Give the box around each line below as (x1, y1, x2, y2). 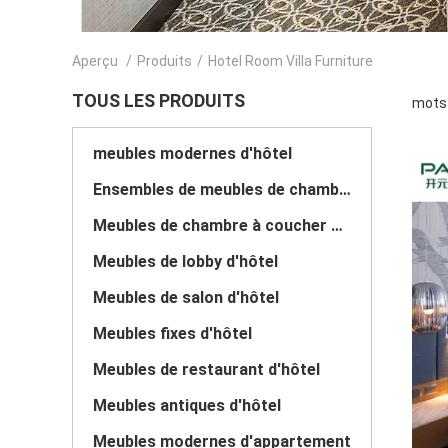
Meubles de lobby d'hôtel (93, 252, 278, 271)
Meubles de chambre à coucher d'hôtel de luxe (331, 216, 343, 235)
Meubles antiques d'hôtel (93, 396, 281, 415)
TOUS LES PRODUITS (72, 90, 245, 111)
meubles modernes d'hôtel (93, 144, 292, 163)
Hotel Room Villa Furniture (208, 53, 373, 69)
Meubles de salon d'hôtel (93, 288, 279, 307)
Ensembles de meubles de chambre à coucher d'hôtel (339, 180, 351, 199)
